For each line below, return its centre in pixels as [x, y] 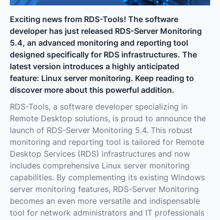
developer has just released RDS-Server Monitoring [106, 31]
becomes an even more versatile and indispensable [105, 201]
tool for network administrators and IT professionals [107, 212]
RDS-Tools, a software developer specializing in [99, 106]
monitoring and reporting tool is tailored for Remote [107, 142]
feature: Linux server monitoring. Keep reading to [102, 78]
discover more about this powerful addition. [92, 90]
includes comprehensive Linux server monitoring [100, 165]
